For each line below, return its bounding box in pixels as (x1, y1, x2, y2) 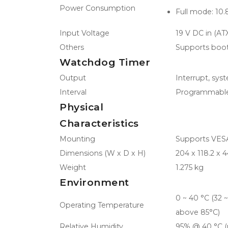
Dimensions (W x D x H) (60, 148, 146, 158)
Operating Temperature (60, 200, 144, 210)
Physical (60, 101, 103, 113)
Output (60, 73, 86, 82)
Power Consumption (60, 3, 135, 13)
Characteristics (60, 117, 139, 129)
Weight (60, 162, 86, 172)
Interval (60, 87, 87, 97)
